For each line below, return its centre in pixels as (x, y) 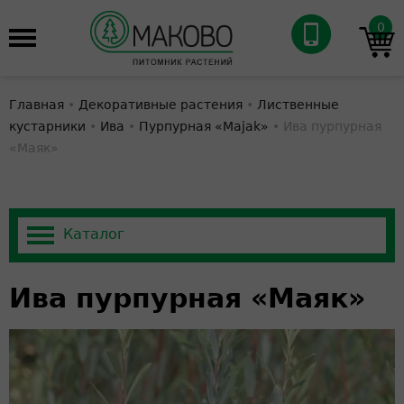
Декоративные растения (161, 105)
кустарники (47, 126)
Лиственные (298, 105)
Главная (37, 105)
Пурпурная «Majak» (204, 126)
